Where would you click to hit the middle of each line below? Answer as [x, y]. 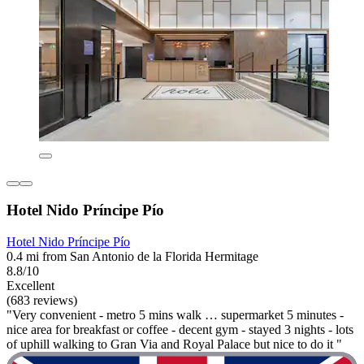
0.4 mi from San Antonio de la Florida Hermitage [132, 257]
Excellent [30, 286]
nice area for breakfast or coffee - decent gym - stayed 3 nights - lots [180, 330]
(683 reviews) [42, 301]
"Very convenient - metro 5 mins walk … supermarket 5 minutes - [175, 315]
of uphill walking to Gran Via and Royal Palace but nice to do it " [174, 344]
